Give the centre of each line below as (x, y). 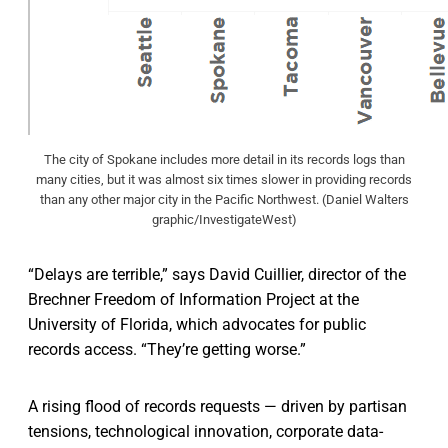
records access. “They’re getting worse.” (167, 350)
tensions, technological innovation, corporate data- (205, 432)
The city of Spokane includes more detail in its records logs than (224, 160)
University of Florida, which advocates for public (197, 325)
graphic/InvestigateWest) (224, 220)
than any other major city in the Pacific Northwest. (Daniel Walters (224, 200)
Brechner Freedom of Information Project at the (193, 300)
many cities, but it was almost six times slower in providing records (224, 180)
